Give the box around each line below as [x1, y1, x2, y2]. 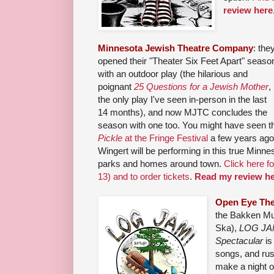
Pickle [98, 133, 122, 144]
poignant [98, 81, 134, 92]
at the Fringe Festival [122, 133, 208, 144]
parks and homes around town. [98, 158, 224, 169]
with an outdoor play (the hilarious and [98, 68, 248, 80]
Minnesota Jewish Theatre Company [98, 43, 253, 54]
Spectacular [215, 235, 266, 246]
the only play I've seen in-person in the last [98, 94, 267, 105]
